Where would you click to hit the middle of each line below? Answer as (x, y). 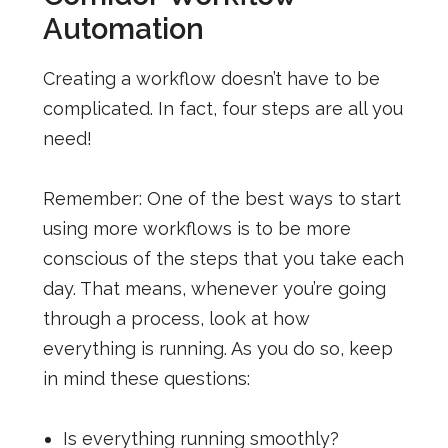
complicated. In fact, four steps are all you (222, 108)
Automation (123, 28)
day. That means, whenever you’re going (214, 288)
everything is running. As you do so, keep (217, 348)
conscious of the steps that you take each (223, 258)
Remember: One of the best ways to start (221, 198)
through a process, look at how (176, 318)
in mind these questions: (146, 378)
